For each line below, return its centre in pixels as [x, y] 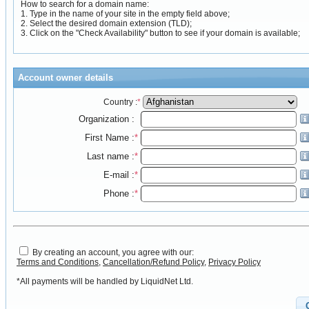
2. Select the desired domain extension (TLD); [106, 23]
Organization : [106, 119]
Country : [120, 102]
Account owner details [66, 77]
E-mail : [119, 175]
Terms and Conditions [58, 262]
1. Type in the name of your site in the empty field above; [125, 13]
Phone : [119, 194]
